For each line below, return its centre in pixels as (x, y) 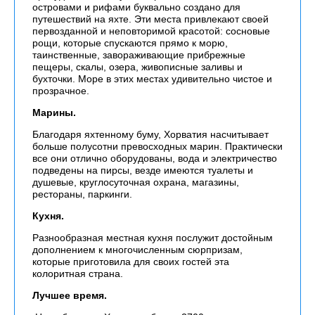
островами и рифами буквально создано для (136, 7)
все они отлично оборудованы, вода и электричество (155, 158)
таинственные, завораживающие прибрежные (139, 55)
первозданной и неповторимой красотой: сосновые (151, 31)
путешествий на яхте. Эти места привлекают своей (150, 19)
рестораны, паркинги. (82, 194)
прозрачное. (61, 91)
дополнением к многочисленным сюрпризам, (137, 250)
